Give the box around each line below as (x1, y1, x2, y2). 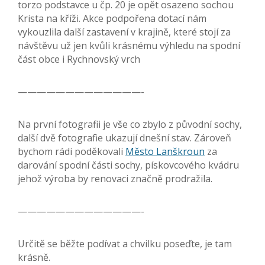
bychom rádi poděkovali (18, 145, 125, 159)
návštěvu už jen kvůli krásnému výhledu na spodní (18, 39, 240, 53)
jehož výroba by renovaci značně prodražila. (18, 172, 212, 186)
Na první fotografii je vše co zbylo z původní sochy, (18, 118, 242, 131)
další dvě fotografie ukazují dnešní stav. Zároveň (18, 131, 231, 145)
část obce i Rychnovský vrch (18, 53, 140, 66)
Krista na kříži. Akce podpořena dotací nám (18, 12, 206, 25)
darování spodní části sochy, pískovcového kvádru (18, 159, 239, 172)
